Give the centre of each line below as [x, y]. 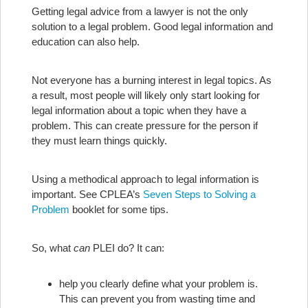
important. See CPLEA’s [87, 194]
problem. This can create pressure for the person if [145, 125]
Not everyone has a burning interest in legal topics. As [152, 80]
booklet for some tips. [119, 209]
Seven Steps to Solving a [199, 194]
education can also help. [86, 42]
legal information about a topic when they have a [139, 110]
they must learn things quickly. [102, 141]
